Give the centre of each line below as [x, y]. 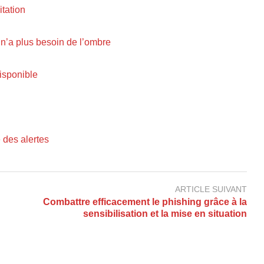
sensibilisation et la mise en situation [165, 214]
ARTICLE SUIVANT [211, 189]
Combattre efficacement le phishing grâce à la [145, 202]
